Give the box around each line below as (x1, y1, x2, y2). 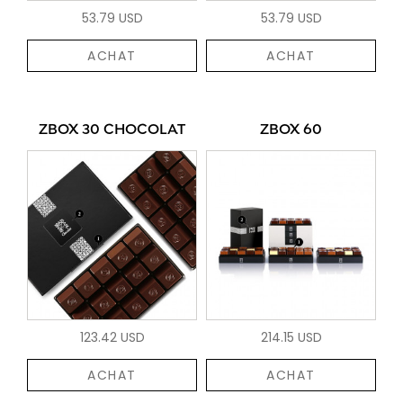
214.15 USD (260, 327, 322, 346)
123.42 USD (79, 327, 145, 346)
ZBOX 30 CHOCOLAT (39, 121, 185, 139)
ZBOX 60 (260, 121, 322, 139)
